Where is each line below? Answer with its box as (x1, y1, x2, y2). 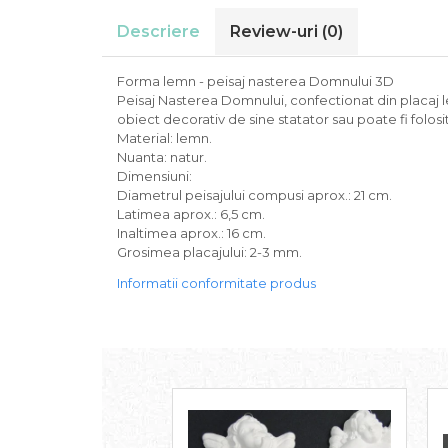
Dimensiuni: (117, 168, 192, 185)
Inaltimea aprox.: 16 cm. (117, 225, 266, 242)
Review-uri (230, 22, 322, 42)
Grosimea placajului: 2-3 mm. (117, 244, 302, 261)
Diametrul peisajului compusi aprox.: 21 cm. (117, 187, 392, 204)
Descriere (117, 22, 200, 42)
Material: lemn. (117, 130, 212, 147)
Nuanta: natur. (117, 149, 207, 166)
